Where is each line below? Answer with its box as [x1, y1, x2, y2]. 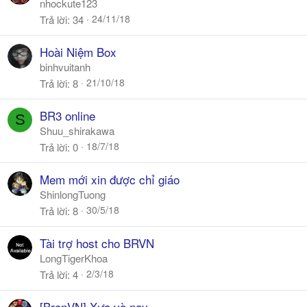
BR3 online [40, 107, 95, 124]
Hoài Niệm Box [40, 43, 116, 60]
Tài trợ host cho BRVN [40, 234, 154, 251]
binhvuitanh [40, 60, 90, 74]
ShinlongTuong [40, 187, 106, 201]
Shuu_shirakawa [40, 123, 114, 138]
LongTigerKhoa [40, 251, 108, 265]
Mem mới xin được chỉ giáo [40, 171, 180, 188]
